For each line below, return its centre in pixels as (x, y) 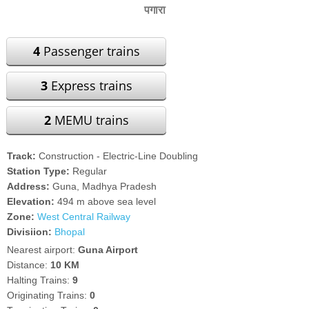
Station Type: (39, 171)
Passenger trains (90, 51)
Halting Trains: (40, 280)
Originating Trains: (49, 295)
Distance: (29, 265)
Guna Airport (108, 250)
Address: (30, 186)
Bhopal (70, 232)
